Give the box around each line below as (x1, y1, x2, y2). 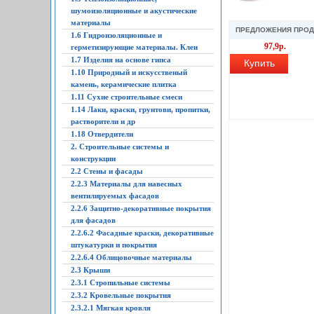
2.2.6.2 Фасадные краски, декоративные (71, 228, 214, 237)
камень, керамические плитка (71, 80, 177, 88)
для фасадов (71, 216, 116, 224)
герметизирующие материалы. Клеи (71, 43, 198, 51)
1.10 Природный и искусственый (71, 68, 187, 76)
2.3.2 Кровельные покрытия (71, 291, 171, 299)
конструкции (71, 154, 116, 163)
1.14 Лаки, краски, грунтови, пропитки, (71, 105, 210, 114)
